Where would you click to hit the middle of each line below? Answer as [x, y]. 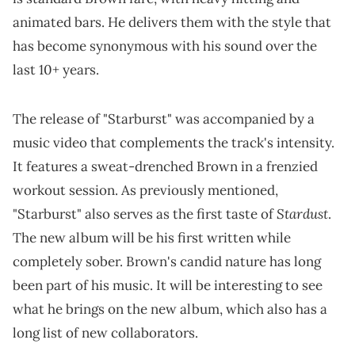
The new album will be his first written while [152, 237]
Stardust [302, 213]
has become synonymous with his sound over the [165, 46]
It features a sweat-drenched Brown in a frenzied [165, 166]
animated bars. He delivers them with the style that [172, 22]
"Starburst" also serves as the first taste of [145, 214]
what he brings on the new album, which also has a [170, 309]
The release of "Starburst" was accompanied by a [164, 118]
